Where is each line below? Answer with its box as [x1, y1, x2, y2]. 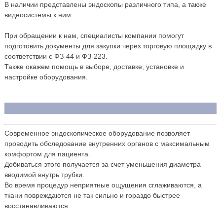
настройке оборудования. [4, 73, 88, 81]
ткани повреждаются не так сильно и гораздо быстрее [4, 191, 180, 199]
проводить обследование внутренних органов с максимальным [4, 139, 210, 147]
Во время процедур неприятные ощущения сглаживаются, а [4, 181, 202, 189]
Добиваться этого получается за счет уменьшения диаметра [4, 160, 201, 168]
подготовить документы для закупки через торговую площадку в [4, 41, 212, 50]
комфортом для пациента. [4, 149, 90, 158]
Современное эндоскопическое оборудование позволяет [4, 129, 190, 137]
